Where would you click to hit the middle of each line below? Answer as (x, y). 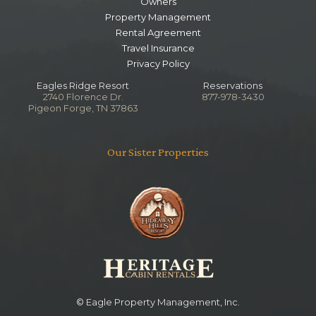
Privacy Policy (158, 64)
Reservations (233, 86)
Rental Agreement (158, 33)
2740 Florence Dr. (83, 97)
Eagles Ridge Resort (83, 86)
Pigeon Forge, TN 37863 (83, 108)
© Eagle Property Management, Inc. (158, 302)
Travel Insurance (158, 48)
